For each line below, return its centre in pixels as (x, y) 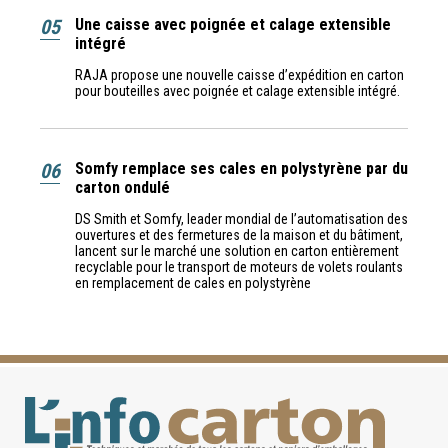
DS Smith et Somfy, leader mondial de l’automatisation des (241, 218)
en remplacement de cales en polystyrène (193, 282)
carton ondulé (122, 187)
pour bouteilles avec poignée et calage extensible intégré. (239, 90)
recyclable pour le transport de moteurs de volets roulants (239, 266)
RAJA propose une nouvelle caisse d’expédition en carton (239, 74)
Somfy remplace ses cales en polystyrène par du (241, 168)
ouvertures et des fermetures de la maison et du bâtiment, (239, 234)
